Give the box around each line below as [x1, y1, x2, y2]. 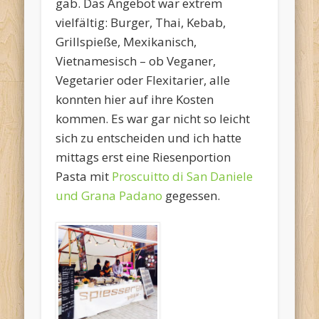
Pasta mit [56, 168, 113, 185]
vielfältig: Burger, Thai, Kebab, [56, 14, 226, 31]
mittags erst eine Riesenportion [56, 149, 231, 166]
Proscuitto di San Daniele [112, 168, 253, 185]
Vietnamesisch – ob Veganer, [56, 53, 216, 70]
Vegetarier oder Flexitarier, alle [56, 72, 231, 89]
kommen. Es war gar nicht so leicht [56, 110, 251, 127]
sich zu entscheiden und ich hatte [56, 130, 242, 147]
